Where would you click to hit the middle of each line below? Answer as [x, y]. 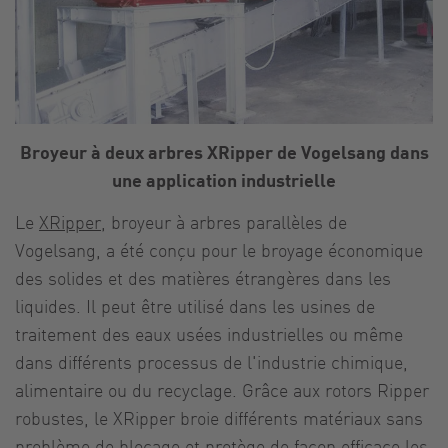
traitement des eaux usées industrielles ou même [209, 333]
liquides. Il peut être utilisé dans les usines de [195, 305]
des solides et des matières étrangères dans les [203, 277]
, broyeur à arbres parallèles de [224, 221]
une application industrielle [224, 179]
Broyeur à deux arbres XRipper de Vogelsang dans [224, 151]
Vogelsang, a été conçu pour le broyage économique [219, 249]
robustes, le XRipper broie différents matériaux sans [219, 417]
